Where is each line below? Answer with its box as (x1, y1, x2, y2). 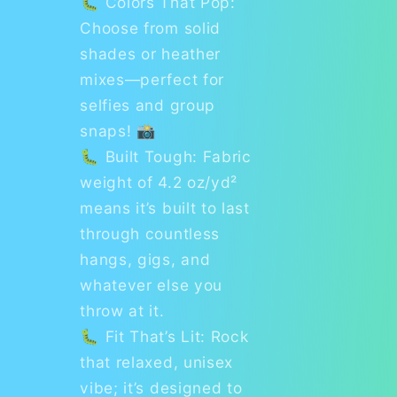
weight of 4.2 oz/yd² (80, 172, 238, 191)
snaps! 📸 (80, 121, 157, 140)
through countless (80, 223, 220, 243)
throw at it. (80, 300, 165, 320)
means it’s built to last (80, 198, 250, 217)
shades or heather (80, 43, 221, 63)
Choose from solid (80, 18, 221, 37)
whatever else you (80, 275, 222, 294)
